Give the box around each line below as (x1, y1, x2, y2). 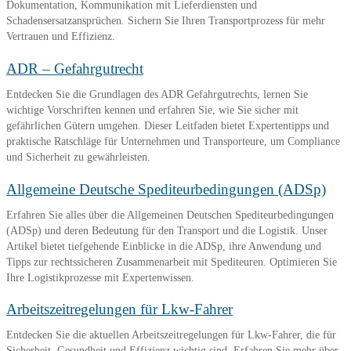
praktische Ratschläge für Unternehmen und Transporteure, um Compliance (6, 135, 340, 148)
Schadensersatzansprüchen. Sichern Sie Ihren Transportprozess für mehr (6, 14, 325, 27)
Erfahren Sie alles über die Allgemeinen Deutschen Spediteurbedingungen (6, 208, 334, 221)
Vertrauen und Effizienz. (6, 30, 115, 43)
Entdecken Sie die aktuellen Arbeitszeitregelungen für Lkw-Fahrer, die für (6, 328, 336, 342)
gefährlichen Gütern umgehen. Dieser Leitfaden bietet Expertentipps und (6, 119, 329, 132)
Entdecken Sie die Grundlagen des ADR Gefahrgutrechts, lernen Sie (6, 88, 308, 101)
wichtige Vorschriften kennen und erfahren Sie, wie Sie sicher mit (6, 103, 299, 117)
